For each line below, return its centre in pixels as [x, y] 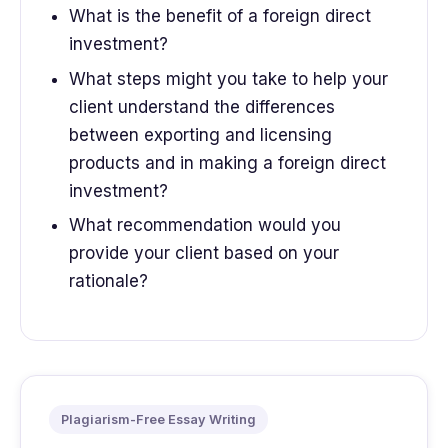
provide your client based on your [203, 253]
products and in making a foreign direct [227, 162]
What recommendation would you [204, 225]
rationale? [108, 281]
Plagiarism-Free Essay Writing [158, 419]
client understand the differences [201, 106]
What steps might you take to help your [228, 78]
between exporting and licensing [200, 134]
